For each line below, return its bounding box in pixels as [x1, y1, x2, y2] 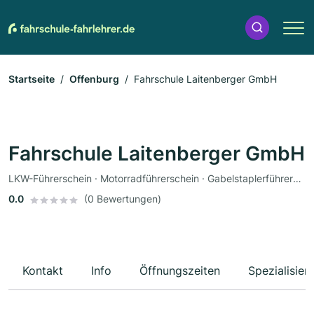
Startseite [8, 73, 55, 86]
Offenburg [69, 73, 119, 86]
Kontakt [22, 264, 63, 278]
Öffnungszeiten [139, 264, 220, 278]
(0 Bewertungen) [84, 193, 161, 205]
